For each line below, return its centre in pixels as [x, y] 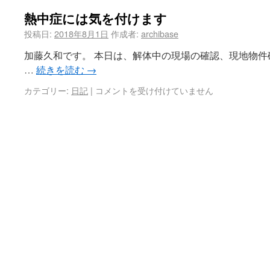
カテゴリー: [46, 90]
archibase [160, 33]
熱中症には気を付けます [96, 18]
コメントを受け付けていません [154, 90]
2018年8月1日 [81, 33]
